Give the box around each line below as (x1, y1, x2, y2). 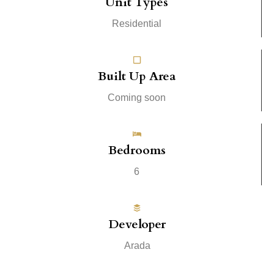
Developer (108, 215, 166, 232)
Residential (112, 18, 161, 29)
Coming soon (108, 92, 166, 103)
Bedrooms (108, 141, 166, 158)
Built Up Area (98, 67, 176, 84)
